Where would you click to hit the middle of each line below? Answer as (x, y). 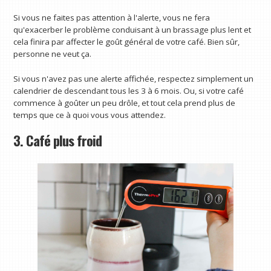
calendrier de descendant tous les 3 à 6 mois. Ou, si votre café (129, 91)
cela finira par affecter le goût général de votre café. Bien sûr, (127, 41)
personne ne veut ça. (53, 54)
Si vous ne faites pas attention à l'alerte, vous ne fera (112, 17)
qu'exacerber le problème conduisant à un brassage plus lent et (132, 29)
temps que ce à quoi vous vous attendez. (90, 115)
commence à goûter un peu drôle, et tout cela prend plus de (125, 103)
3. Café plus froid (58, 141)
